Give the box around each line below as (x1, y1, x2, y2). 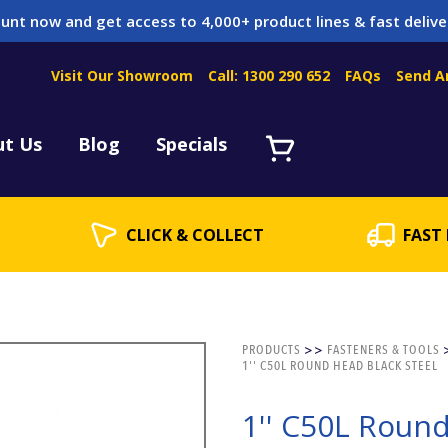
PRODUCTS (241, 341, 301, 359)
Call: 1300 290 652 (208, 66, 330, 85)
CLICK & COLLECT (126, 223, 264, 246)
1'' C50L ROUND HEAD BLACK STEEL (241, 357, 438, 375)
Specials (156, 131, 227, 156)
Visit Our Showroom (51, 66, 193, 85)
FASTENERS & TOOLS (326, 341, 440, 359)
